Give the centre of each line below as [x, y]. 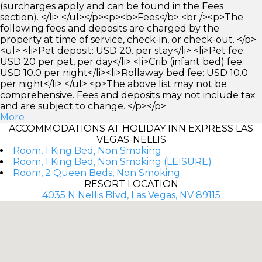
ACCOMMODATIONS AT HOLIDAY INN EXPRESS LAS [131, 128]
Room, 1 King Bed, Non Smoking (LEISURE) [112, 161]
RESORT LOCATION [131, 184]
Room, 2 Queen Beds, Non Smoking [96, 173]
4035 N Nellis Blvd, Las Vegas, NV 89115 [131, 195]
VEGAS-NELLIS [131, 139]
